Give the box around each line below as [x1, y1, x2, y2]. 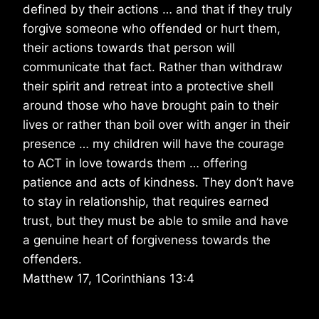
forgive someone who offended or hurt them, [23, 21, 281, 36]
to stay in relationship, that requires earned [23, 194, 269, 209]
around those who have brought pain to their [23, 98, 278, 113]
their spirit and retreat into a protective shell [23, 79, 273, 94]
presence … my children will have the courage [23, 137, 284, 152]
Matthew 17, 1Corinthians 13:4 [23, 271, 194, 286]
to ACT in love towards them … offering [23, 156, 247, 171]
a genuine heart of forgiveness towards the [23, 233, 271, 248]
